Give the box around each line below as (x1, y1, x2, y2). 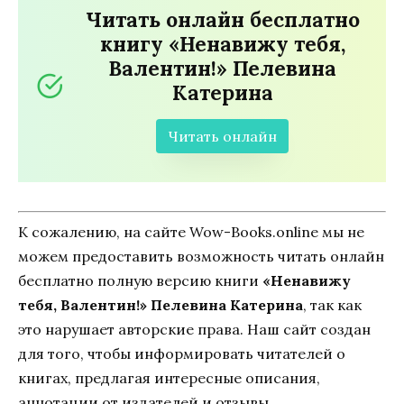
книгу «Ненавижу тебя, (99, 30, 345, 57)
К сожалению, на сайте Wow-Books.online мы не (18, 222, 364, 241)
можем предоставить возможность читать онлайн (18, 246, 384, 265)
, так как (303, 295, 362, 314)
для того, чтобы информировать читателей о (18, 344, 345, 363)
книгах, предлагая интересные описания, (18, 368, 320, 387)
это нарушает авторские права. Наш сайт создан (18, 319, 371, 338)
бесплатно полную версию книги (18, 271, 262, 289)
